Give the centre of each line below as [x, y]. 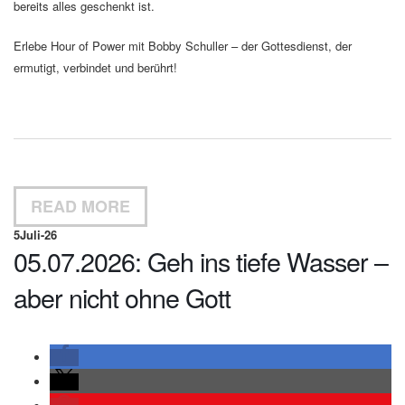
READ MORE [80, 206]
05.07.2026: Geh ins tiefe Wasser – [201, 261]
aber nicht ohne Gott [122, 297]
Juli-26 [38, 235]
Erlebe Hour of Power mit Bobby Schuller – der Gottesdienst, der [183, 46]
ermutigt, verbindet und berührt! [95, 67]
